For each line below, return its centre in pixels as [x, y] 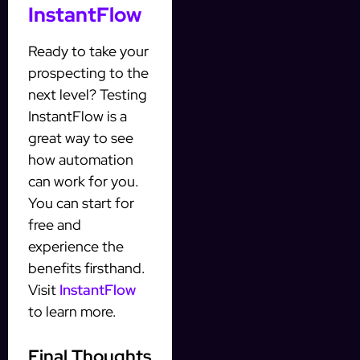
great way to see [81, 138]
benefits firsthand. [87, 268]
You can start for [81, 203]
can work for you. [84, 182]
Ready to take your [88, 51]
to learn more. [72, 312]
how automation [81, 160]
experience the [76, 247]
